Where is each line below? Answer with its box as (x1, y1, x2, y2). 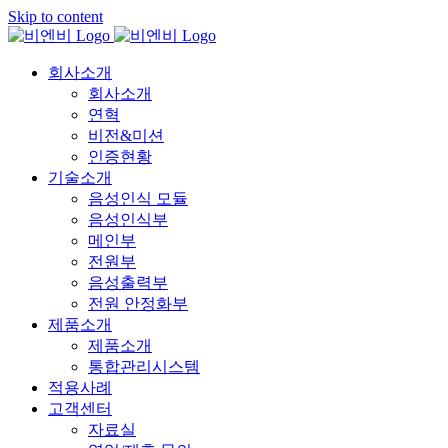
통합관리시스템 (88, 358, 200, 375)
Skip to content (8, 8, 103, 25)
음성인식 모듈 (88, 190, 188, 207)
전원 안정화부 (88, 295, 188, 312)
